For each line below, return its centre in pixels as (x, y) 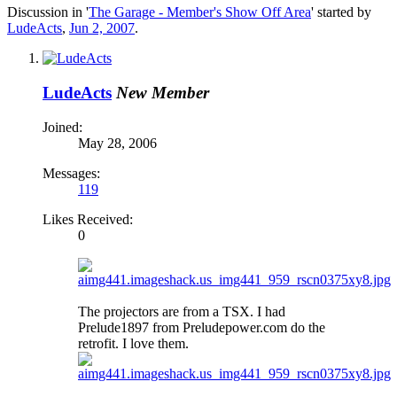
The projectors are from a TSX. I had (182, 311)
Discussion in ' (48, 12)
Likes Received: (88, 219)
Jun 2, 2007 (102, 28)
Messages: (71, 173)
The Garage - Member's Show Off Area (200, 12)
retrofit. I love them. (133, 343)
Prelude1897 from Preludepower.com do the (202, 327)
